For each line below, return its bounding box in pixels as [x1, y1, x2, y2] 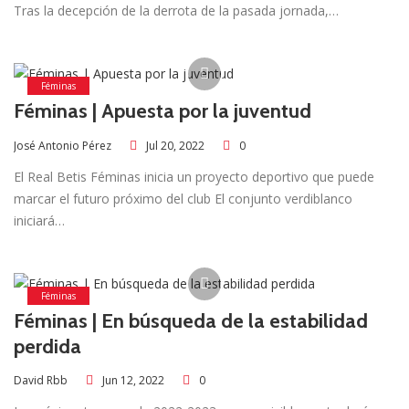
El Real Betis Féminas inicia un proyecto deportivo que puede [14, 167, 374, 185]
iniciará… [14, 211, 65, 229]
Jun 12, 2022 [102, 372, 164, 389]
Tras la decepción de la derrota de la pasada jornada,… [14, 2, 339, 20]
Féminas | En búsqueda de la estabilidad [14, 308, 368, 333]
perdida [14, 333, 81, 359]
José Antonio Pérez [14, 137, 111, 153]
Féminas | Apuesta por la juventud [14, 99, 311, 124]
